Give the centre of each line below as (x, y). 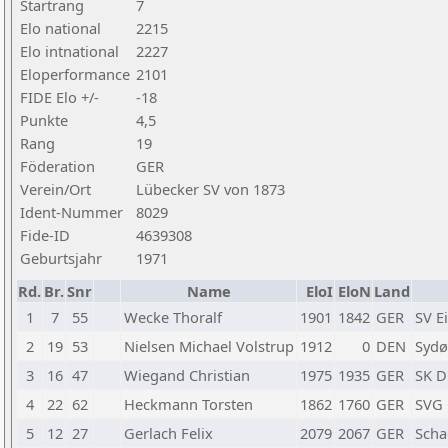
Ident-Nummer (71, 212)
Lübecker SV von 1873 (210, 189)
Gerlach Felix (168, 433)
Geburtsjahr (61, 258)
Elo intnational (69, 51)
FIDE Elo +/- (59, 97)
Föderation (57, 166)
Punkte (44, 120)
